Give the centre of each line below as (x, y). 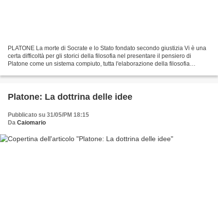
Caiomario (31, 122)
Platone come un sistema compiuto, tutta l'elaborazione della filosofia (99, 64)
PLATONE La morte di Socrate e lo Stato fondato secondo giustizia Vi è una (107, 48)
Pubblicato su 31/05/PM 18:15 (48, 115)
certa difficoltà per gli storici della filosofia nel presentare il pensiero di (100, 56)
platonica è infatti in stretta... (44, 71)
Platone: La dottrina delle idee (70, 97)
